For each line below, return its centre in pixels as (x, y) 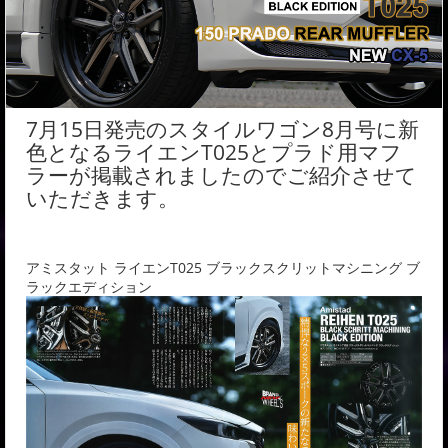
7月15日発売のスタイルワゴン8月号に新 (222, 129)
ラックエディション (89, 286)
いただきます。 (102, 198)
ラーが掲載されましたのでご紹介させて (221, 175)
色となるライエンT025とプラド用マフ (214, 152)
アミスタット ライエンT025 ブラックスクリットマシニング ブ (223, 267)
